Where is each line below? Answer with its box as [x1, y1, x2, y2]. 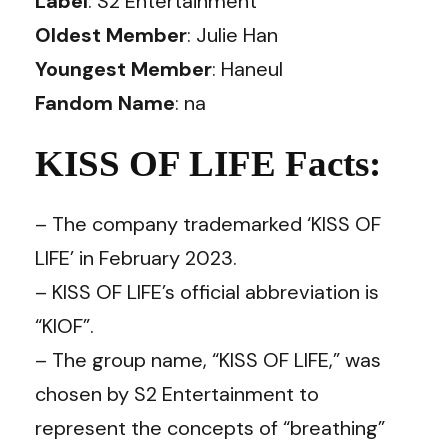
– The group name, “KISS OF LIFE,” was [35, 346, 381, 373]
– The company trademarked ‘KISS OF [35, 210, 381, 237]
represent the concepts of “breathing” [35, 414, 385, 441]
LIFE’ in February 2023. [35, 244, 237, 271]
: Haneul [212, 56, 283, 82]
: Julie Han [187, 22, 278, 48]
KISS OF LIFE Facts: [35, 143, 381, 184]
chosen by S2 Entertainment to [35, 380, 319, 407]
